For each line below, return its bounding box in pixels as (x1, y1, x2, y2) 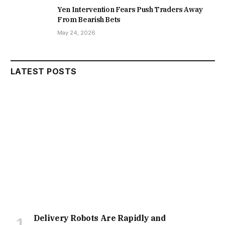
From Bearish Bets (57, 15, 121, 24)
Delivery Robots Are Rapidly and (34, 212, 166, 223)
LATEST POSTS (11, 66, 77, 76)
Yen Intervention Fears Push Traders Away (57, 5, 203, 14)
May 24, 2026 (57, 29, 95, 36)
